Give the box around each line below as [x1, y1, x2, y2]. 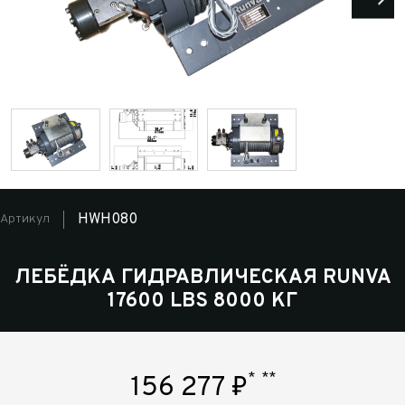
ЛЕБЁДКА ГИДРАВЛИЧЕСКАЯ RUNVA [14, 265, 391, 290]
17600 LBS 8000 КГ [108, 288, 297, 314]
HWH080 [78, 210, 137, 229]
